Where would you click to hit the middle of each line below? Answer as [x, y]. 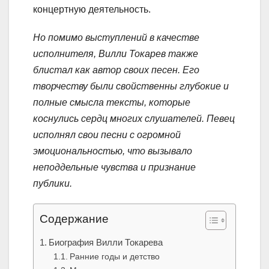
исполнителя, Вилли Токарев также [116, 54]
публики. [53, 184]
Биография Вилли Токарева [106, 243]
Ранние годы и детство [114, 257]
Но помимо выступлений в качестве [116, 38]
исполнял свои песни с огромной [107, 135]
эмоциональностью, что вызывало [113, 151]
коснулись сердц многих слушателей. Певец [134, 119]
